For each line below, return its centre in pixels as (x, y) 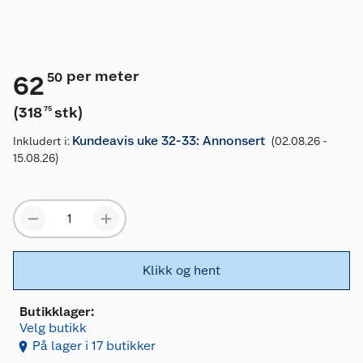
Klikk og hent (181, 271)
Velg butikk (53, 328)
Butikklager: (57, 312)
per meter (102, 76)
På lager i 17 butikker (94, 346)
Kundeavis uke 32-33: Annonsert (169, 141)
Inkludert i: (43, 141)
